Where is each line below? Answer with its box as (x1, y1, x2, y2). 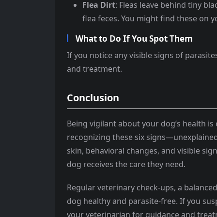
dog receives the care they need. (67, 159, 186, 170)
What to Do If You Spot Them (76, 33, 193, 45)
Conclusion (67, 91, 119, 105)
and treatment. (67, 63, 122, 75)
